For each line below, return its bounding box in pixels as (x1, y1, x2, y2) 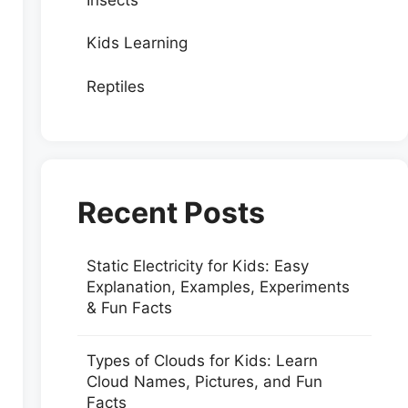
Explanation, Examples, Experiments (86, 277, 350, 296)
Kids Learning (86, 34, 188, 52)
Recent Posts (76, 194, 265, 230)
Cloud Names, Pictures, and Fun (86, 372, 322, 391)
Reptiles (86, 76, 145, 96)
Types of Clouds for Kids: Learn (86, 352, 318, 370)
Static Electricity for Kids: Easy (86, 256, 309, 275)
